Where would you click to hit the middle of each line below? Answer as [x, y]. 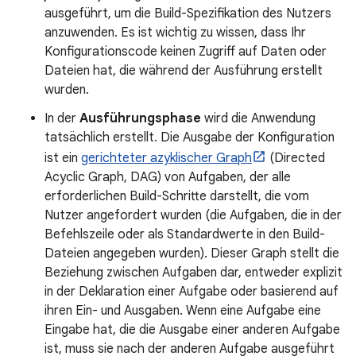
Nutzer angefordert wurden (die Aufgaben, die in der [193, 215]
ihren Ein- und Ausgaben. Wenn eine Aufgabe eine [183, 311]
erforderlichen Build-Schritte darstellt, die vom [177, 196]
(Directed [296, 158]
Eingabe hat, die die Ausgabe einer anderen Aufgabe [192, 330]
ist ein [63, 158]
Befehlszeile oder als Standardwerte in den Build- [185, 234]
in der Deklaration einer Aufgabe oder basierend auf [192, 292]
